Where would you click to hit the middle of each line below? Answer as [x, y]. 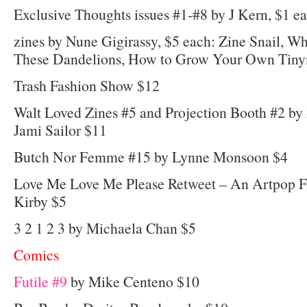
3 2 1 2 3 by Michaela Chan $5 [105, 228]
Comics [36, 255]
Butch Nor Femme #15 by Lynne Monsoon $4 [151, 157]
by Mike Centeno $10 [133, 282]
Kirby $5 [40, 201]
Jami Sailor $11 [60, 130]
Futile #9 [40, 282]
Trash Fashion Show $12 [87, 86]
